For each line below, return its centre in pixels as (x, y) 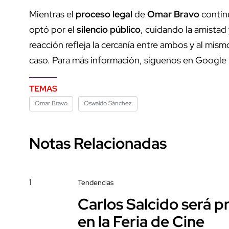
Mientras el (52, 14)
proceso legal (104, 14)
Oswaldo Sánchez (108, 103)
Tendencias (96, 182)
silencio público (109, 29)
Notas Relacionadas (98, 143)
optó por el (53, 29)
